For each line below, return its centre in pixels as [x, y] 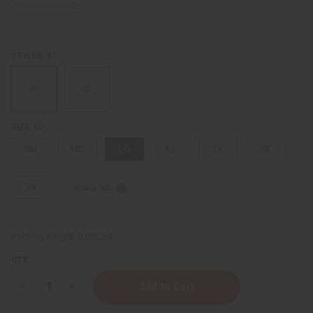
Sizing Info [93, 188]
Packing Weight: [43, 236]
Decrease [44, 292]
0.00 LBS [95, 236]
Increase [92, 292]
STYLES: [29, 55]
